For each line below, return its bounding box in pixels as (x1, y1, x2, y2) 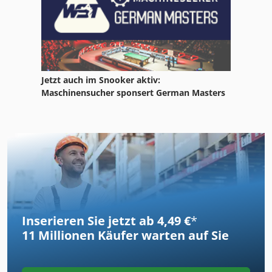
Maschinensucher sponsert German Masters (41, 86, 225, 98)
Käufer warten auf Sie (95, 227, 229, 244)
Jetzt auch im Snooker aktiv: (41, 73, 160, 86)
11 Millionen (22, 227, 95, 244)
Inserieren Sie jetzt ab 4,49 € (22, 212, 191, 229)
